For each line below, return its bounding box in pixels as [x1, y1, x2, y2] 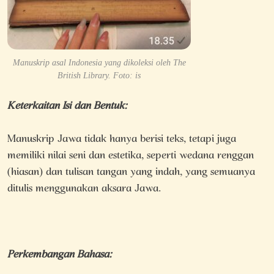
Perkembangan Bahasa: [7, 243, 112, 267]
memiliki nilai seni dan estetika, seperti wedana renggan [7, 144, 254, 168]
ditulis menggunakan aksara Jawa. [7, 177, 161, 201]
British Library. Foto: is [57, 70, 141, 80]
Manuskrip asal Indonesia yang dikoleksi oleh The [12, 57, 186, 67]
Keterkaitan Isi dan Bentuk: [7, 94, 127, 119]
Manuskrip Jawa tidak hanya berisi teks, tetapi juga [7, 127, 236, 152]
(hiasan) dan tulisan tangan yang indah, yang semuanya [7, 160, 255, 185]
